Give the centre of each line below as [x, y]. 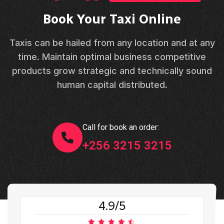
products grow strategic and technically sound [112, 71]
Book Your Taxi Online [112, 19]
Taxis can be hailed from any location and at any [112, 43]
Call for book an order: [120, 127]
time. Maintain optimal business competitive [112, 57]
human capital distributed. [112, 85]
